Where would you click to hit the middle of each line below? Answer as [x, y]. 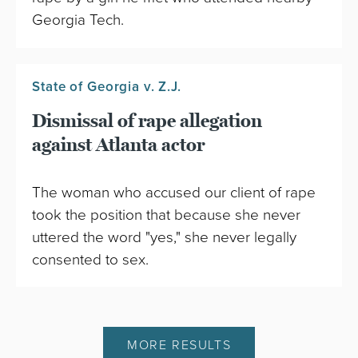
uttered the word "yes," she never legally [165, 237]
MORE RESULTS [179, 346]
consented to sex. [91, 259]
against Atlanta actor [119, 145]
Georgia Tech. [78, 20]
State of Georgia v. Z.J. [107, 86]
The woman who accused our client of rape [174, 192]
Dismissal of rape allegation [147, 121]
